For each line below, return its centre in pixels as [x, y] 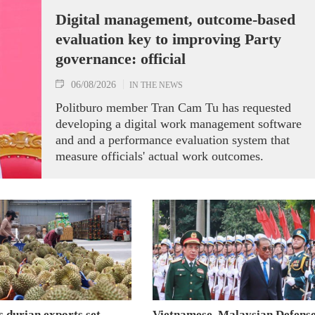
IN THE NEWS [156, 85]
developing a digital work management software [179, 124]
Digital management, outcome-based [175, 19]
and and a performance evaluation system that [173, 140]
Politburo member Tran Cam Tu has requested [173, 108]
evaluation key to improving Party [168, 39]
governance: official [121, 59]
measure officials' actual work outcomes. [160, 156]
